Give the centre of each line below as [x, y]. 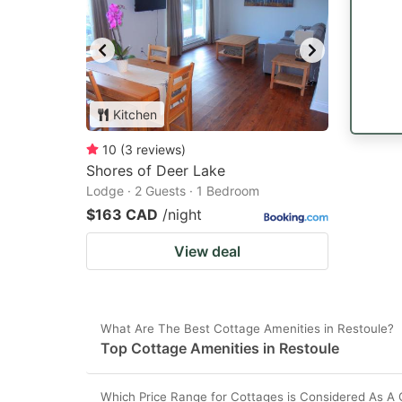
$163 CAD [122, 214]
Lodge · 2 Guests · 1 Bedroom [173, 191]
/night [182, 214]
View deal [207, 251]
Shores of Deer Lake [156, 170]
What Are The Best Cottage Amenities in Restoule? [247, 328]
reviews [159, 149]
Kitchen [135, 114]
